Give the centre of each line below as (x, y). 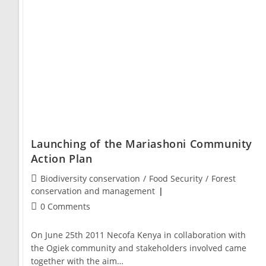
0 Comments (65, 207)
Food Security (175, 179)
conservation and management (93, 191)
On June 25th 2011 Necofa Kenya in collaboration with (138, 235)
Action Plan (61, 159)
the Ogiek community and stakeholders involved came (138, 248)
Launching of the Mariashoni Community (141, 144)
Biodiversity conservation (90, 179)
